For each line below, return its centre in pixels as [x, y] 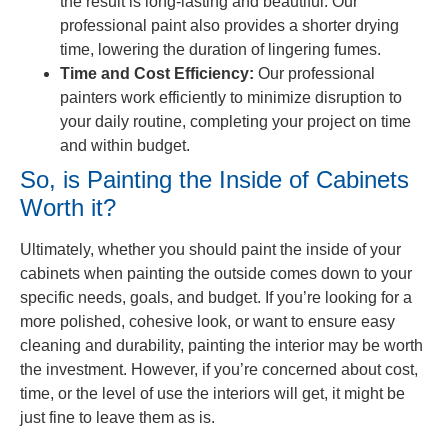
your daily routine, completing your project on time [235, 121]
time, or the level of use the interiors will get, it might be [212, 393]
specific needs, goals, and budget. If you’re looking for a [216, 297]
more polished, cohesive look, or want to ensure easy [207, 321]
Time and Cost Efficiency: [157, 73]
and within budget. [125, 145]
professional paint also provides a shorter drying [229, 25]
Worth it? [68, 207]
